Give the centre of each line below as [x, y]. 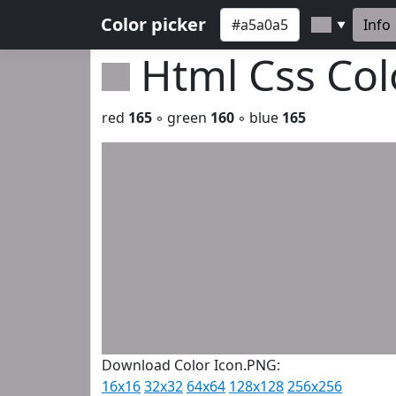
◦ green [181, 118]
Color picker [153, 24]
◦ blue [258, 118]
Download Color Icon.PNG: [191, 365]
